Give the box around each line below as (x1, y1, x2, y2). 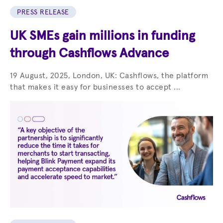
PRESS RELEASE (17, 9, 69, 16)
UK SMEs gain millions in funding (10, 30, 195, 43)
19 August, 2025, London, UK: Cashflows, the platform (10, 72, 208, 80)
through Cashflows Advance (10, 47, 169, 61)
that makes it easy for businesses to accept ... (10, 83, 181, 92)
